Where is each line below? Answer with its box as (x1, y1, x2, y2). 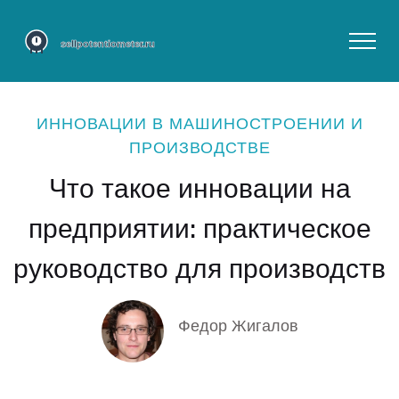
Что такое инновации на (48, 168, 351, 203)
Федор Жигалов (177, 313, 298, 335)
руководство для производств (13, 248, 386, 283)
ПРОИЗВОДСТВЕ (128, 135, 271, 157)
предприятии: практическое (28, 208, 371, 243)
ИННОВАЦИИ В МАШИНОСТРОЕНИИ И (36, 111, 363, 133)
